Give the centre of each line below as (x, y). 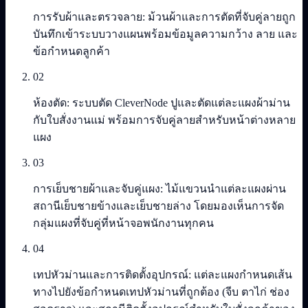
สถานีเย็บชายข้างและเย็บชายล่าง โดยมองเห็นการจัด (158, 206)
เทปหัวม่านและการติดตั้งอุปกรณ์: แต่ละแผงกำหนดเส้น (163, 274)
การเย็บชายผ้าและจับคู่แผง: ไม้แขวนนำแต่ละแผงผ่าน (159, 188)
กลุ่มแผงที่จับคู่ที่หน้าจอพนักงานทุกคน (123, 223)
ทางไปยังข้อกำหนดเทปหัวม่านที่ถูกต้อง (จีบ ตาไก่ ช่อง (161, 291)
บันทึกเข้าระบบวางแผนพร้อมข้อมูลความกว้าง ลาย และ (165, 34)
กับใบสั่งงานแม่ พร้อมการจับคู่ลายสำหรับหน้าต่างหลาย (164, 120)
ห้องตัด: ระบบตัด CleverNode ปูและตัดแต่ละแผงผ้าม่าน (162, 102)
